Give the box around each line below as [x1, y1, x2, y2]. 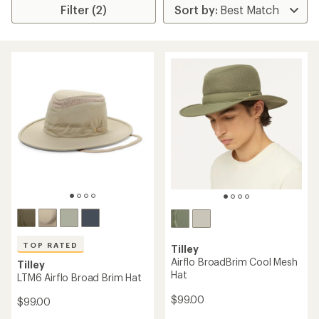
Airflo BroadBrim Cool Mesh [171, 256, 298, 268]
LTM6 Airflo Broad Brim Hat [17, 271, 142, 283]
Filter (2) [61, 3, 108, 16]
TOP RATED [23, 241, 79, 249]
